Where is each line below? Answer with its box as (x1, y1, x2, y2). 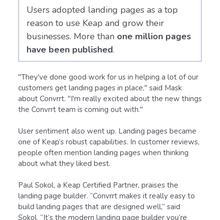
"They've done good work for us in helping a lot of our (18, 72, 198, 82)
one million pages (117, 30, 191, 42)
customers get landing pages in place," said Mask (18, 82, 182, 93)
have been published (27, 43, 113, 55)
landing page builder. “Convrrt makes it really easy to (18, 191, 195, 201)
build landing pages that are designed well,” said (18, 201, 180, 212)
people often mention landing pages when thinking (18, 147, 189, 158)
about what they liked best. (18, 158, 112, 168)
